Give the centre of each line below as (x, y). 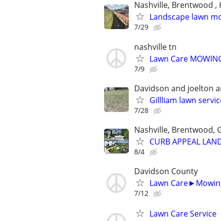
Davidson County (166, 171)
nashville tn (155, 47)
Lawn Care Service (183, 214)
